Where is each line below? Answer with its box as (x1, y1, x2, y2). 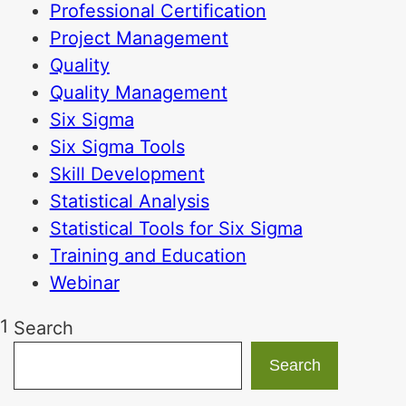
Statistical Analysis (49, 190, 209, 212)
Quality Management (49, 82, 227, 103)
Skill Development (49, 163, 205, 185)
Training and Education (49, 245, 246, 266)
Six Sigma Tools (49, 136, 185, 158)
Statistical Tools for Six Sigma (49, 217, 303, 239)
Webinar (49, 272, 120, 294)
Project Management (49, 27, 228, 49)
